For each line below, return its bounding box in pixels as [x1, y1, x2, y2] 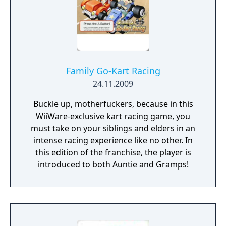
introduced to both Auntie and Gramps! [37, 159, 189, 170]
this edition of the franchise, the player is [35, 147, 191, 158]
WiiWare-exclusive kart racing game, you [36, 110, 190, 122]
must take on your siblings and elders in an [31, 123, 195, 134]
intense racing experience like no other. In [33, 135, 193, 146]
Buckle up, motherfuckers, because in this [33, 98, 193, 109]
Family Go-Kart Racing [66, 65, 160, 77]
